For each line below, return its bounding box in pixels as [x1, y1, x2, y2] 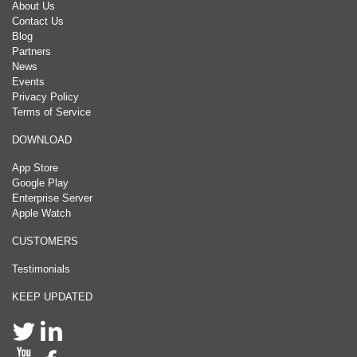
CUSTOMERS [12, 235, 78, 248]
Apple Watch [12, 207, 71, 220]
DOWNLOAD [12, 134, 72, 147]
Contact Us [12, 15, 64, 28]
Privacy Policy [12, 91, 79, 104]
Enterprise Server [12, 192, 92, 205]
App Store [12, 162, 58, 175]
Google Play [12, 177, 69, 190]
